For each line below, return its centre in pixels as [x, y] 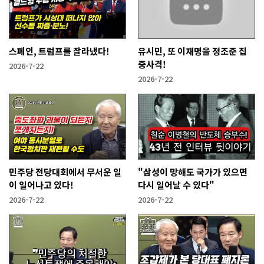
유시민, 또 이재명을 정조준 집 [193, 51]
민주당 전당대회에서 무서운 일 [65, 171]
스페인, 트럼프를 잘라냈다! [59, 51]
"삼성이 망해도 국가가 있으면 [193, 171]
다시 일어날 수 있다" [176, 184]
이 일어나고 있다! [41, 184]
